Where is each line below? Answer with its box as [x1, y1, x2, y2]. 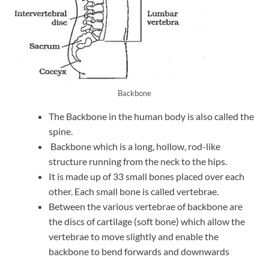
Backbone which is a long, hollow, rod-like [49, 141, 220, 153]
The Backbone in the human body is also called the [49, 110, 254, 122]
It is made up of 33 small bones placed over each [49, 171, 244, 183]
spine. [49, 125, 73, 138]
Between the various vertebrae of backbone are [49, 201, 243, 213]
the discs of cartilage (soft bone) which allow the [49, 216, 245, 228]
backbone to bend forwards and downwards [49, 246, 229, 258]
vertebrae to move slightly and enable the [49, 231, 219, 243]
